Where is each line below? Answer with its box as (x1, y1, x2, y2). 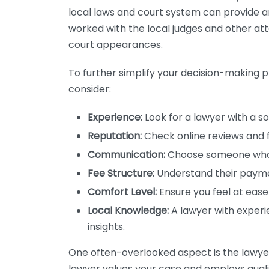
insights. (88, 220, 125, 234)
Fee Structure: (88, 166, 154, 180)
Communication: (88, 148, 165, 162)
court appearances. (68, 38, 163, 52)
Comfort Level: (88, 185, 157, 199)
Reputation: (88, 129, 142, 143)
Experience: (88, 110, 142, 124)
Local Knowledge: (88, 204, 169, 217)
